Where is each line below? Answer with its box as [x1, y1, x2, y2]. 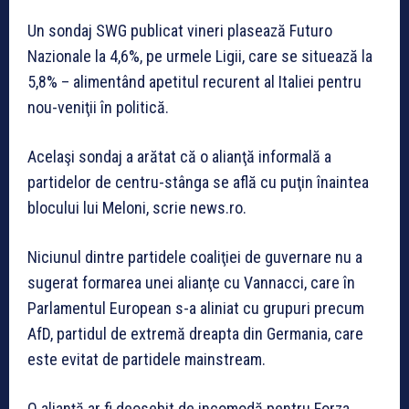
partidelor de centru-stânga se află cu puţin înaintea [27, 172, 369, 192]
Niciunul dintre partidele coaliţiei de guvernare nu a [27, 246, 362, 267]
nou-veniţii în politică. [27, 97, 169, 117]
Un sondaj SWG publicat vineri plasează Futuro [27, 20, 332, 40]
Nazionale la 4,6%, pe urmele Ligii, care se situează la [27, 46, 372, 66]
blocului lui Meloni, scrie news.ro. [27, 197, 246, 217]
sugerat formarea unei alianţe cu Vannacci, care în [27, 272, 355, 292]
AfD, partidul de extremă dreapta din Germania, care [27, 323, 363, 343]
